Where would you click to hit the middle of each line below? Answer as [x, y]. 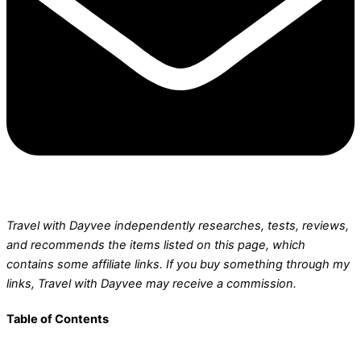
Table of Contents [58, 319]
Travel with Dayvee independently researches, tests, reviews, [178, 226]
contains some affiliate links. [86, 265]
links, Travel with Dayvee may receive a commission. [151, 284]
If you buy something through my [258, 265]
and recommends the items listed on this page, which [156, 245]
